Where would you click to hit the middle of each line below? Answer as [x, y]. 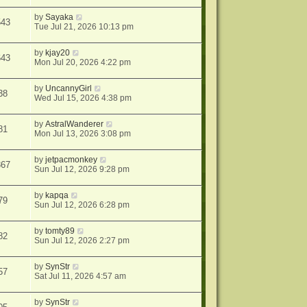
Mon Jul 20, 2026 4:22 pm [83, 63]
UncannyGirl [69, 89]
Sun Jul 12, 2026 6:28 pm [82, 205]
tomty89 [60, 231]
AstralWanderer [75, 124]
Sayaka [60, 17]
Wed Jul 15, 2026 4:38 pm [83, 98]
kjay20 [58, 53]
